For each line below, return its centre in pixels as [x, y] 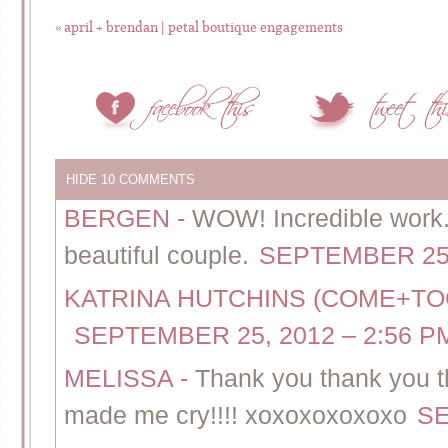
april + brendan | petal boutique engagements [202, 26]
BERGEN [120, 218]
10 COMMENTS [148, 179]
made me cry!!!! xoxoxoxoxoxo [235, 415]
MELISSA [122, 378]
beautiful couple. [156, 255]
